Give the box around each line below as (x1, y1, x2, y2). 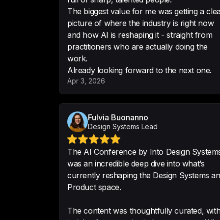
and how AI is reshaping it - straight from (67, 30, 213, 40)
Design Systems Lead (88, 122, 158, 131)
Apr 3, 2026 (67, 77, 105, 85)
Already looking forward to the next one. (67, 65, 212, 75)
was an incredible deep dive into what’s (67, 159, 205, 168)
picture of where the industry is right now (67, 18, 214, 28)
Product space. (67, 182, 121, 192)
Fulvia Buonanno (88, 112, 148, 122)
